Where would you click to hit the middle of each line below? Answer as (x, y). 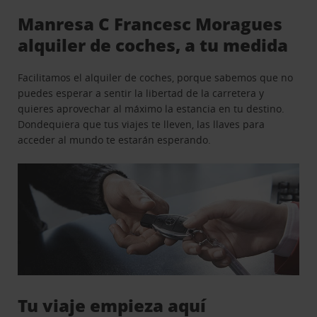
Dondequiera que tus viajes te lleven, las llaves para (142, 124)
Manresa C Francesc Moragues (150, 23)
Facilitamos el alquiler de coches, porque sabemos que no (156, 77)
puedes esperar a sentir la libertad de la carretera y (141, 93)
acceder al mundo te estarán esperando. (115, 139)
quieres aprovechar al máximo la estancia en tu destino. (151, 108)
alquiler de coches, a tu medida (153, 45)
